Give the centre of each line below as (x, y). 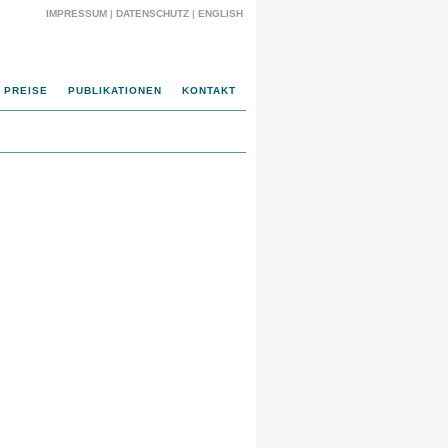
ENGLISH (222, 13)
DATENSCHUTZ (152, 13)
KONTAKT (209, 90)
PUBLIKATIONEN (115, 90)
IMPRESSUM (76, 13)
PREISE (26, 90)
